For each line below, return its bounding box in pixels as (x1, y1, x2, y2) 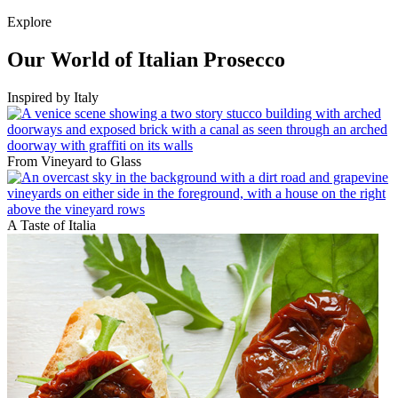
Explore (7, 14, 52, 30)
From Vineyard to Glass (7, 154, 141, 170)
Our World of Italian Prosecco (7, 48, 285, 72)
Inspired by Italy (7, 90, 99, 106)
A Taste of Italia (7, 218, 96, 234)
